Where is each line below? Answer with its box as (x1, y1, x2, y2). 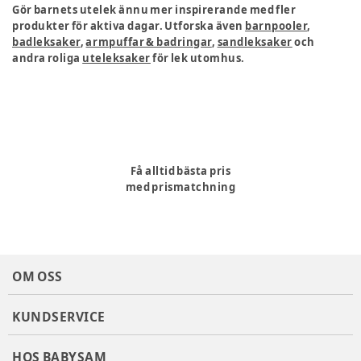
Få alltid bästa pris (130, 163, 231, 178)
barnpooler (245, 18, 308, 33)
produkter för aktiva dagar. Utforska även (12, 18, 246, 33)
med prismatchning (125, 179, 236, 194)
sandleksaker (217, 34, 293, 49)
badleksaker (12, 34, 81, 49)
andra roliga (12, 50, 83, 65)
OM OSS (12, 267, 63, 285)
